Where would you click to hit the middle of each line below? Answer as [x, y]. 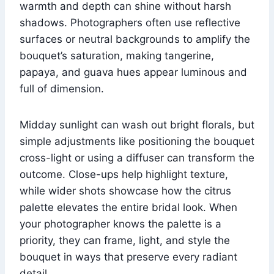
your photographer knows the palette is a [120, 224]
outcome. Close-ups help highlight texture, [124, 174]
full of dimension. [62, 88]
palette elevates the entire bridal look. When [128, 207]
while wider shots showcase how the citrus [125, 191]
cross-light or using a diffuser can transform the [137, 157]
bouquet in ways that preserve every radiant [128, 257]
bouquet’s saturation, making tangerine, [117, 55]
